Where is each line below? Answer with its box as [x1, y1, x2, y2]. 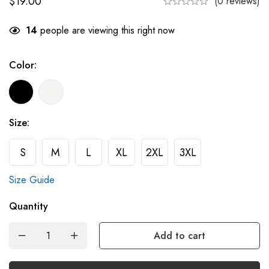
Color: [9, 58, 37, 72]
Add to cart [154, 228, 205, 243]
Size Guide [9, 172, 55, 187]
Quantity [9, 199, 48, 213]
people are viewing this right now [37, 23, 175, 37]
